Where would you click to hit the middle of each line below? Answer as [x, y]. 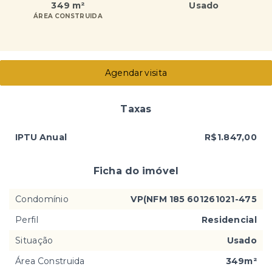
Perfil [27, 219]
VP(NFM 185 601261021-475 [194, 199]
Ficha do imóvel [136, 171]
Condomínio [42, 199]
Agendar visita [136, 73]
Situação [34, 240]
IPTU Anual [41, 137]
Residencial [229, 219]
